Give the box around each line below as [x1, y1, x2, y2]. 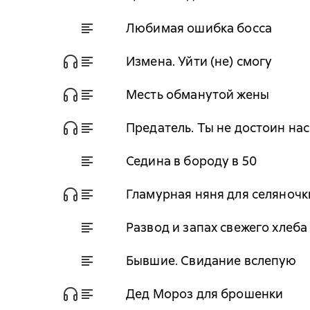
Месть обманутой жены [126, 86, 269, 102]
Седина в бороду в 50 [126, 152, 257, 169]
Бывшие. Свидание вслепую [126, 252, 297, 268]
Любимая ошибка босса [126, 19, 272, 36]
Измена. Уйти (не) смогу [126, 53, 273, 69]
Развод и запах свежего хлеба [126, 219, 308, 235]
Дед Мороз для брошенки [126, 285, 284, 302]
